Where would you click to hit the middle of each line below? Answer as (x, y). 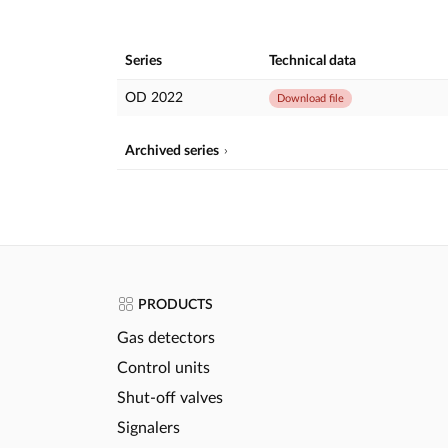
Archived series (172, 150)
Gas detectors (166, 337)
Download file (310, 98)
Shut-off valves (170, 397)
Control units (163, 367)
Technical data (312, 60)
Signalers (148, 427)
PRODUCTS (174, 304)
